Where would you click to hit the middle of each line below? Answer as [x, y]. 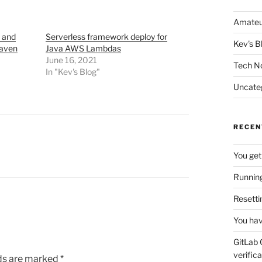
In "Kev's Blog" [73, 72]
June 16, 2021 [71, 60]
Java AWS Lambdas [83, 49]
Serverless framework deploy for [106, 37]
